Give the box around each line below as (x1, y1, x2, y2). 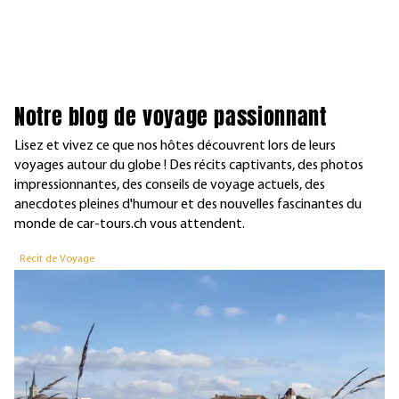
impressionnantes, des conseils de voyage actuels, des (14, 178, 325, 193)
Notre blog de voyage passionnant (14, 101, 327, 134)
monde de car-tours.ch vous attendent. (14, 217, 245, 232)
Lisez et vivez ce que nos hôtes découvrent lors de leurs (14, 139, 336, 154)
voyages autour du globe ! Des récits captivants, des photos (14, 159, 363, 174)
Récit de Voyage (20, 254, 94, 265)
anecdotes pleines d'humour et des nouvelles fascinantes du (14, 198, 362, 213)
